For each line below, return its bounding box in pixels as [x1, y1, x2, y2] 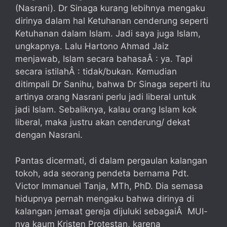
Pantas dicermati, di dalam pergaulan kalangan [15, 155, 207, 166]
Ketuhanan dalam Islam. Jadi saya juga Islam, [15, 28, 201, 39]
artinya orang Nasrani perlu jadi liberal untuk [15, 92, 196, 102]
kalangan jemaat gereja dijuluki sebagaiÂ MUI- [15, 206, 208, 216]
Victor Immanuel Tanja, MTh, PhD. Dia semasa [15, 180, 203, 191]
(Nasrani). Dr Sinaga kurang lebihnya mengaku [15, 3, 205, 14]
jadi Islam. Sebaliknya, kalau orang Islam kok [15, 104, 197, 115]
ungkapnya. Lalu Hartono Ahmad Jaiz [15, 41, 169, 52]
